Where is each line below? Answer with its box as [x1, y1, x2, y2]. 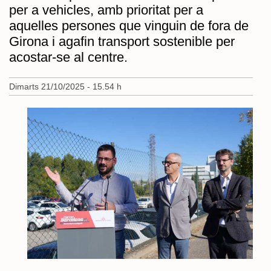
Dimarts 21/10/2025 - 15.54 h [9, 81, 122, 91]
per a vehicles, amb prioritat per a [9, 2, 203, 18]
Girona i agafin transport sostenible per [9, 33, 235, 49]
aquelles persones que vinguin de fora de [9, 18, 249, 33]
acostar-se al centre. [9, 49, 128, 65]
